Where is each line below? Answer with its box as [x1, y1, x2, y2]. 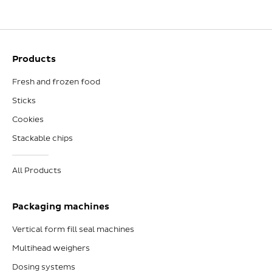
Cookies [12, 115, 44, 125]
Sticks [12, 96, 36, 106]
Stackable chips [12, 134, 73, 144]
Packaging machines [12, 200, 109, 212]
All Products [12, 166, 61, 176]
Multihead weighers [12, 243, 90, 254]
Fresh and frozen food [12, 77, 100, 87]
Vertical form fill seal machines [12, 225, 134, 235]
